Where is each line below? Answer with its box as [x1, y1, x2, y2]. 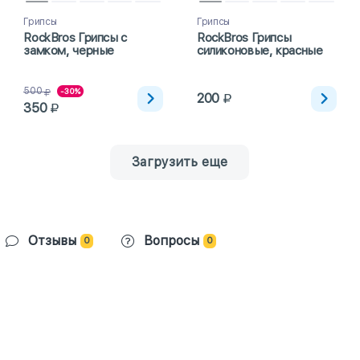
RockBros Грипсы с [23, 31, 127, 46]
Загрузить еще [132, 154, 228, 170]
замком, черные [23, 43, 115, 59]
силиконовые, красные [196, 43, 323, 59]
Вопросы [144, 233, 199, 249]
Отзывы [28, 233, 76, 249]
